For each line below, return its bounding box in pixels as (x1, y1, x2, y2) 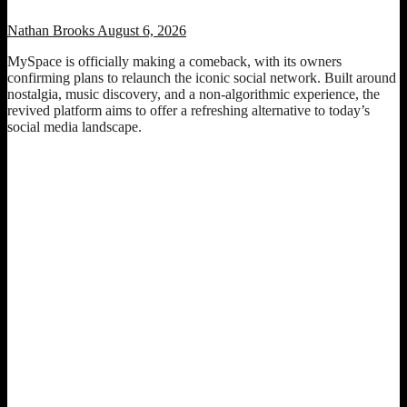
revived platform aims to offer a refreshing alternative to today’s (7, 103, 370, 119)
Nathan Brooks (7, 23, 94, 39)
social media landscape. (7, 119, 142, 135)
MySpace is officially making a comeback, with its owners (7, 54, 342, 70)
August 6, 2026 (94, 23, 186, 39)
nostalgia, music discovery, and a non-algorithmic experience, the (7, 86, 380, 103)
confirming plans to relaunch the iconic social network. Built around (7, 70, 396, 86)
